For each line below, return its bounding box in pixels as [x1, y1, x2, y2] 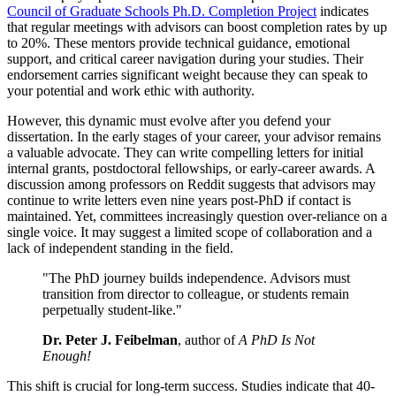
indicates [316, 3, 369, 19]
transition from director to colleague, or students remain [42, 286, 349, 301]
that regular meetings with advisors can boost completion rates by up [7, 19, 387, 34]
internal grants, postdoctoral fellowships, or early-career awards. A [7, 160, 375, 176]
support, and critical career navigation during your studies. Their [7, 50, 363, 66]
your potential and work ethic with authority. [7, 82, 255, 98]
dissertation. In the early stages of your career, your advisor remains [7, 128, 381, 144]
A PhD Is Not [239, 331, 315, 347]
